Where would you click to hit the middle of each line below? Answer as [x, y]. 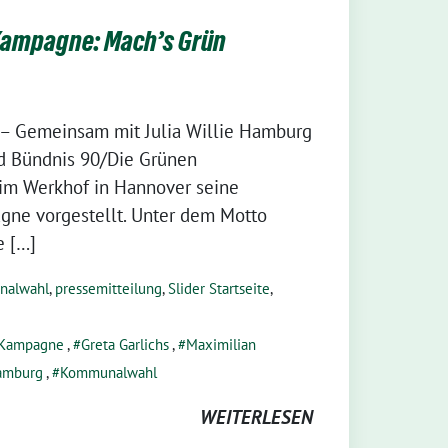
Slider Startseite [219, 288]
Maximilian [221, 344]
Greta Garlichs [125, 344]
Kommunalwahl [108, 372]
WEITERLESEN [256, 416]
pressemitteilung [108, 288]
